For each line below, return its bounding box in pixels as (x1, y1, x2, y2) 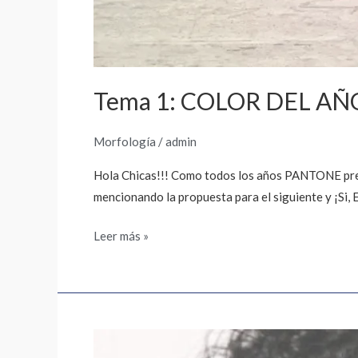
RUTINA (93, 332, 137, 346)
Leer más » (93, 229, 149, 243)
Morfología (93, 133, 156, 149)
